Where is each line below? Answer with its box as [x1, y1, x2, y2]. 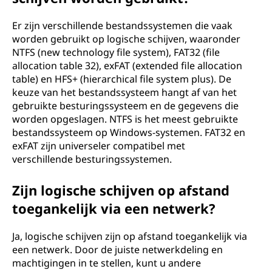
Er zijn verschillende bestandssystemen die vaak [12, 19, 233, 32]
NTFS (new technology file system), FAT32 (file [12, 46, 220, 59]
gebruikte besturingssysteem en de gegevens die [12, 99, 239, 112]
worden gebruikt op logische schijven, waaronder [12, 32, 240, 46]
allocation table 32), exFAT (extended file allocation [12, 59, 242, 72]
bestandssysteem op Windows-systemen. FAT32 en [12, 126, 245, 139]
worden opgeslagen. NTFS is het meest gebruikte [12, 112, 238, 126]
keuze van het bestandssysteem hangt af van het [12, 86, 237, 99]
